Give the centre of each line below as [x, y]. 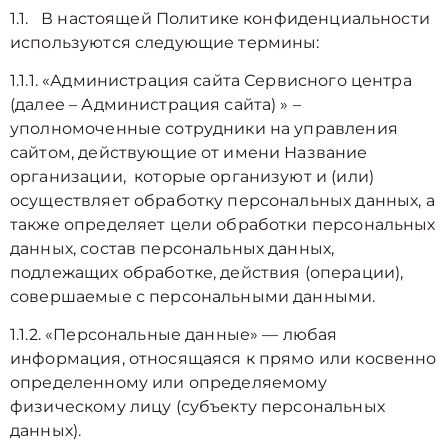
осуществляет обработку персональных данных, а [222, 200]
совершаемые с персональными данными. [193, 296]
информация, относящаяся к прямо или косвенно [223, 358]
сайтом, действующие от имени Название [189, 152]
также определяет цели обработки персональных [223, 224]
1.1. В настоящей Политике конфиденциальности [220, 18]
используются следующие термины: [165, 42]
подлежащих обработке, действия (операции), [207, 272]
